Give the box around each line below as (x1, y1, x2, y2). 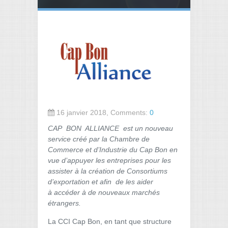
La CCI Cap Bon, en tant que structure (48, 217, 172, 225)
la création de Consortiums (81, 167, 167, 175)
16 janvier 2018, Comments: (54, 108, 150, 117)
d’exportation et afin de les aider (48, 178, 153, 186)
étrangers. (48, 199, 81, 207)
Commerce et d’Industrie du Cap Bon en (48, 146, 178, 154)
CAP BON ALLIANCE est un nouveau (48, 124, 173, 132)
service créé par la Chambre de (48, 135, 150, 143)
